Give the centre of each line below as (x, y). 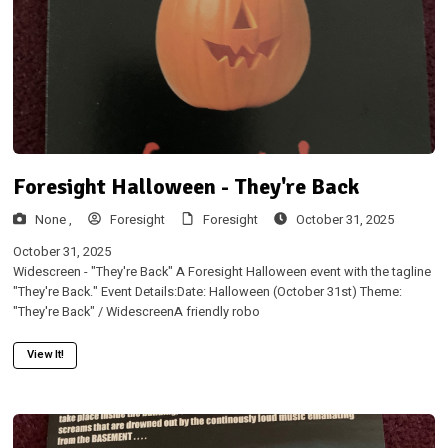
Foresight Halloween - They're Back (185, 187)
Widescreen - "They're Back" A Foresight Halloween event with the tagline (221, 272)
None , (53, 219)
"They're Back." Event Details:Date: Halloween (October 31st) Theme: (207, 292)
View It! (45, 355)
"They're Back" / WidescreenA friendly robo (136, 312)
